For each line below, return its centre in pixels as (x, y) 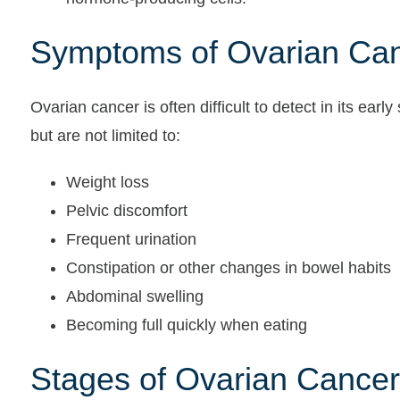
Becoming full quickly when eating (186, 325)
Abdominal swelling (134, 296)
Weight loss (107, 182)
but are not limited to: (105, 136)
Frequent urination (131, 239)
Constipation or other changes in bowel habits (228, 268)
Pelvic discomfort (126, 211)
